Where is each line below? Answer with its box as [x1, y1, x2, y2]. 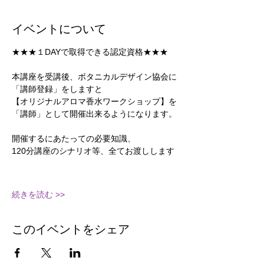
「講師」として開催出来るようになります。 [12, 109, 177, 118]
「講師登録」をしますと [12, 84, 103, 94]
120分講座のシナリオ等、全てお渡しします [12, 146, 174, 156]
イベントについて [12, 22, 106, 35]
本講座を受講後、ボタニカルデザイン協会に [12, 72, 177, 81]
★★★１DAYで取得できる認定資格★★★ [12, 47, 168, 57]
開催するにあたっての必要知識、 [12, 134, 136, 143]
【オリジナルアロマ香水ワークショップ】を [12, 97, 177, 106]
